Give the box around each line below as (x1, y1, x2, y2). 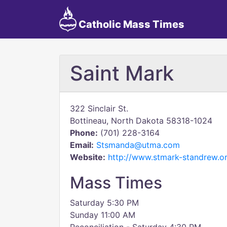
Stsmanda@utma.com (96, 140, 180, 150)
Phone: (70, 128, 98, 138)
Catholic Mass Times (76, 18, 184, 30)
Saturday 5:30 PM (70, 198, 139, 208)
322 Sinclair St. (70, 103, 128, 113)
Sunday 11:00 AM (70, 210, 135, 220)
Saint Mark (70, 61, 174, 86)
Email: (70, 140, 94, 150)
